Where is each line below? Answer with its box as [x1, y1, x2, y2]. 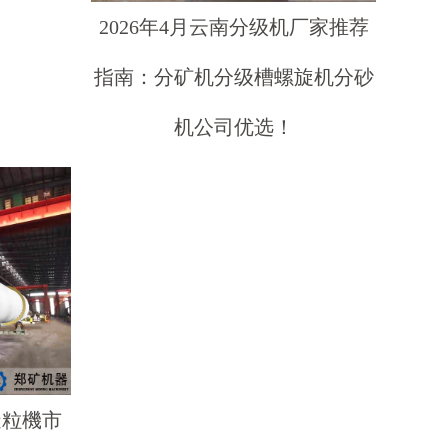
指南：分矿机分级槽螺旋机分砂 [93, 66, 374, 88]
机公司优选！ [173, 116, 294, 138]
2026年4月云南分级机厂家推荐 [98, 16, 369, 38]
